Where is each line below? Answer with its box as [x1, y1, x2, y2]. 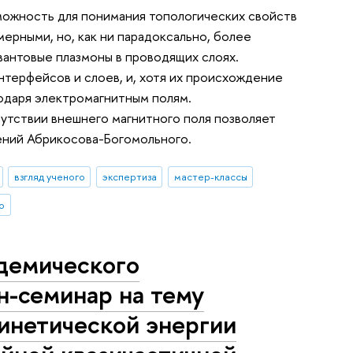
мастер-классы [173, 169, 247, 184]
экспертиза [102, 169, 157, 184]
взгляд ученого [13, 169, 85, 184]
